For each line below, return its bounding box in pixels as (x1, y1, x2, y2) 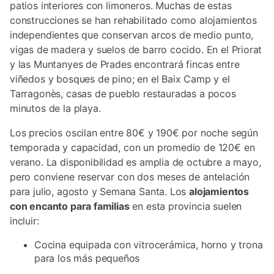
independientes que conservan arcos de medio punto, (10, 29, 254, 41)
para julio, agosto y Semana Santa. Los (10, 185, 190, 198)
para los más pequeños (34, 252, 140, 264)
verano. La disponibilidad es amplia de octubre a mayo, (10, 156, 261, 168)
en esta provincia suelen (129, 200, 242, 212)
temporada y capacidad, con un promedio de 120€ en (10, 141, 255, 154)
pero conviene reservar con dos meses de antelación (10, 171, 250, 183)
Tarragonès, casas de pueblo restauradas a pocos (10, 87, 236, 100)
